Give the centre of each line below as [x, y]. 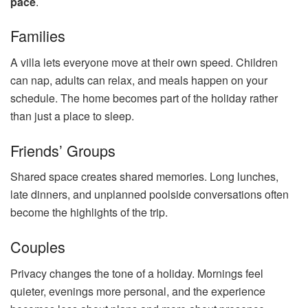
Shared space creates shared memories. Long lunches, [144, 177]
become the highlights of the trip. [89, 212]
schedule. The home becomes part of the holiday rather [144, 98]
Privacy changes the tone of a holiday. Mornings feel [137, 273]
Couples [38, 246]
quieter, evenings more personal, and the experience [138, 291]
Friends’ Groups [63, 150]
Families [38, 36]
